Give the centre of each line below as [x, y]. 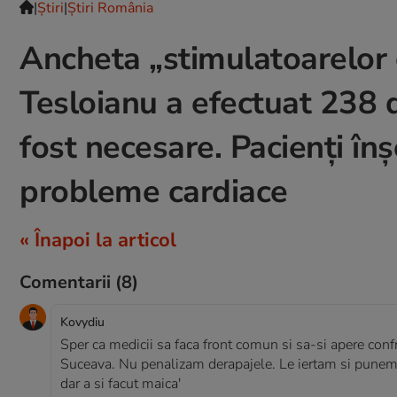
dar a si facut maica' [121, 384]
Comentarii [67, 282]
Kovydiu [82, 322]
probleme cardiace [154, 192]
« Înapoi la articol [98, 240]
